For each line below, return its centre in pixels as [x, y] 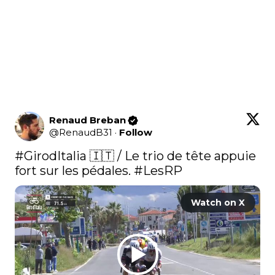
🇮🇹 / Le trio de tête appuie [171, 156]
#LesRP [158, 171]
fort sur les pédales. [74, 171]
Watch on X [218, 203]
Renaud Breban [87, 120]
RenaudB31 [86, 133]
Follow [136, 133]
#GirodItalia [51, 156]
